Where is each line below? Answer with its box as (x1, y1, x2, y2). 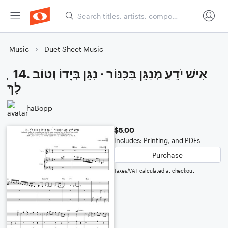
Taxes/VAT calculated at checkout (114, 167, 194, 174)
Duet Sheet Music (44, 45, 103, 53)
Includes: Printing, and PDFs (114, 136, 200, 145)
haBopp (26, 103, 52, 112)
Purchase (152, 150, 183, 159)
